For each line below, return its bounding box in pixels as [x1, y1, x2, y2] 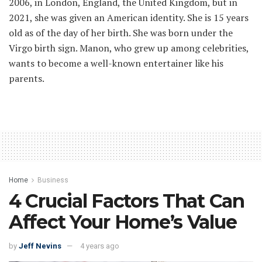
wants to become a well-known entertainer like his [9, 56, 223, 70]
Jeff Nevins [19, 242, 61, 251]
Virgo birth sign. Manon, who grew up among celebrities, [9, 41, 249, 54]
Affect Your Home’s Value [9, 210, 237, 233]
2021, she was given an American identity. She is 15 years [9, 11, 249, 24]
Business [37, 175, 68, 184]
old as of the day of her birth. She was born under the [9, 26, 233, 39]
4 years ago [80, 242, 119, 251]
